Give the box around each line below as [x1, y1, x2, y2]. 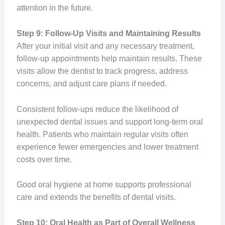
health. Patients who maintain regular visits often [16, 130, 188, 139]
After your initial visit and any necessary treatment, [16, 42, 194, 50]
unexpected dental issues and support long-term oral [16, 117, 203, 126]
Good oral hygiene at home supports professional [16, 180, 191, 189]
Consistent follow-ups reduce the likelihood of [16, 104, 178, 114]
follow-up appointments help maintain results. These [16, 54, 202, 63]
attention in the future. [16, 4, 93, 13]
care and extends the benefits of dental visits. [16, 193, 176, 202]
